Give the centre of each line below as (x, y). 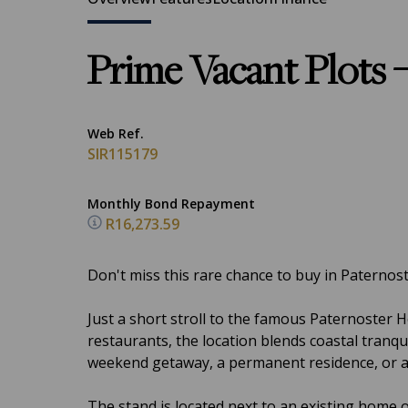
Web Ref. (116, 133)
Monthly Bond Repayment (171, 204)
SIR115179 (122, 154)
